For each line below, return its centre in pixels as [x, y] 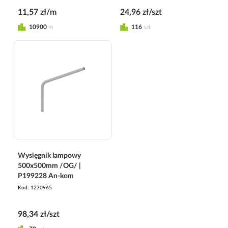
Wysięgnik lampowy [49, 155]
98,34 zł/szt [39, 214]
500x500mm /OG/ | [49, 166]
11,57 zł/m [37, 12]
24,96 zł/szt [141, 12]
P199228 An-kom [46, 176]
